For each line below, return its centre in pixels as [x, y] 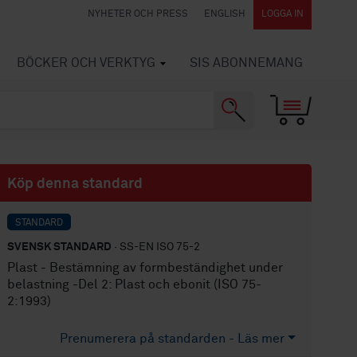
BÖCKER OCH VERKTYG [86, 63]
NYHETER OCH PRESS [138, 14]
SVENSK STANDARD [60, 247]
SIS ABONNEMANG [246, 63]
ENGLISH [225, 14]
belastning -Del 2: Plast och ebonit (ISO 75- [135, 284]
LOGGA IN [282, 14]
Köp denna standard [75, 184]
